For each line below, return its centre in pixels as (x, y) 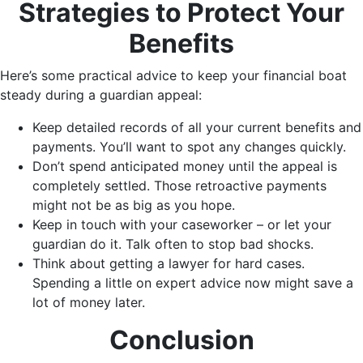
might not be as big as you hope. (134, 205)
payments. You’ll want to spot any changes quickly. (189, 147)
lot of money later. (89, 303)
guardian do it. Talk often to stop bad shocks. (173, 244)
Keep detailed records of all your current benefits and (197, 128)
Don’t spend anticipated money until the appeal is (185, 167)
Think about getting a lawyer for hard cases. (169, 264)
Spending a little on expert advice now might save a (193, 283)
